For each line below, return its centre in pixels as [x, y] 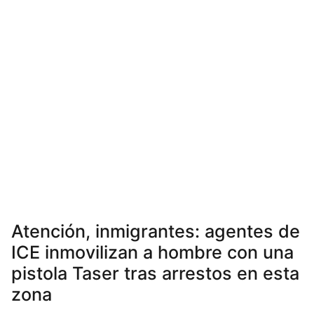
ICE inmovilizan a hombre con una [152, 253]
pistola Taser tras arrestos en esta [155, 274]
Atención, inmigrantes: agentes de [156, 232]
